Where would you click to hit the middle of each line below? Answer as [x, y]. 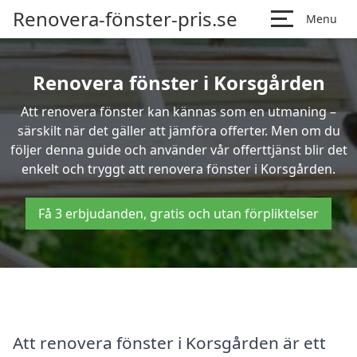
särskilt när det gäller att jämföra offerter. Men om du [178, 131]
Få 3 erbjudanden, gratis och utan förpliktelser [178, 214]
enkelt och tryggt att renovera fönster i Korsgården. [178, 169]
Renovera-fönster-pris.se [125, 19]
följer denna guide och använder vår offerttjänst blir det [178, 150]
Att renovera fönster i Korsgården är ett [169, 342]
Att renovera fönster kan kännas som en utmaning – [178, 112]
